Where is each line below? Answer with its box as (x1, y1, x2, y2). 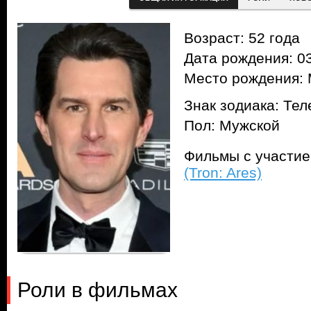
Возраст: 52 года (184, 30, 300, 47)
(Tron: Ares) (184, 165, 262, 181)
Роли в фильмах (17, 278, 178, 301)
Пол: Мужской (184, 117, 280, 134)
